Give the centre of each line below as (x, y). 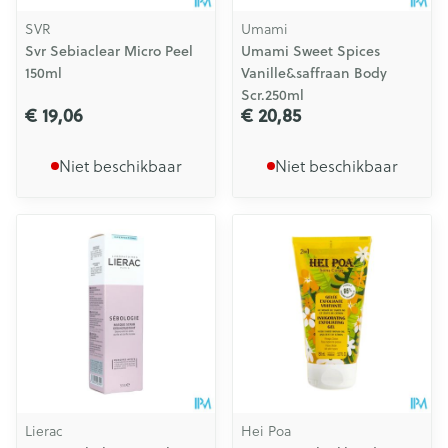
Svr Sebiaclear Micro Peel (109, 51)
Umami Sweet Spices (310, 51)
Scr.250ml (272, 95)
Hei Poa (266, 430)
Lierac (43, 430)
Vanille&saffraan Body (314, 73)
